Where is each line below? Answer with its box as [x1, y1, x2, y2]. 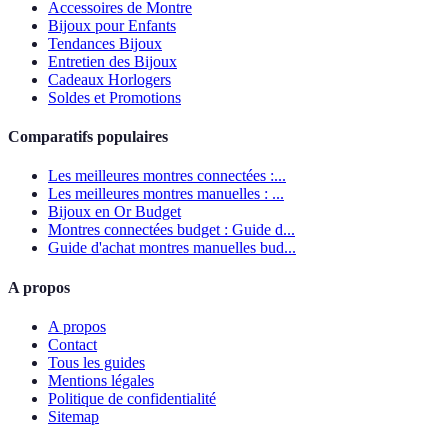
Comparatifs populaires [8, 127, 168, 145]
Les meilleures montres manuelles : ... [48, 185, 284, 203]
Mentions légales [48, 371, 154, 389]
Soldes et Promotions [48, 88, 181, 106]
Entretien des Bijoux [48, 52, 177, 70]
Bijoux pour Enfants [48, 16, 176, 34]
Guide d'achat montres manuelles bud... [48, 239, 296, 257]
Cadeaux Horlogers [48, 70, 171, 88]
